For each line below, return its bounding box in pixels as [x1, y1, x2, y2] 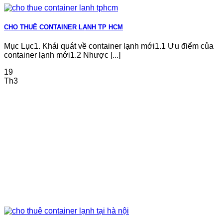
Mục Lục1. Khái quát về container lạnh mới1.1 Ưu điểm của [4, 41, 214, 50]
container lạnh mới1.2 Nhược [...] [4, 50, 120, 59]
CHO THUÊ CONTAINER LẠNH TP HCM [4, 23, 123, 31]
